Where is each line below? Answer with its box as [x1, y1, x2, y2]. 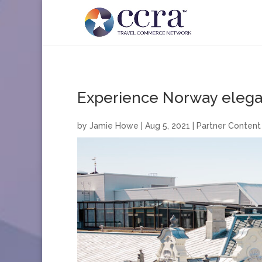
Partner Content [196, 121, 261, 130]
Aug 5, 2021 [145, 121, 190, 130]
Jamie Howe [89, 121, 139, 130]
